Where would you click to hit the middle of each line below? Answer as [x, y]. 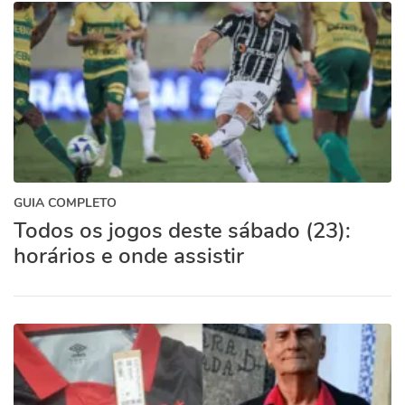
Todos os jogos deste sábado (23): [182, 231]
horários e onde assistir [129, 256]
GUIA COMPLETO [65, 203]
